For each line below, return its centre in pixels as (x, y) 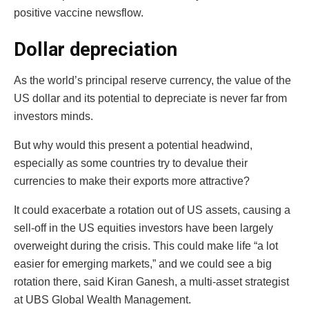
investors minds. (53, 116)
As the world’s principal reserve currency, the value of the (152, 80)
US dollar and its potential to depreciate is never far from (150, 98)
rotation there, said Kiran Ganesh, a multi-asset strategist (151, 281)
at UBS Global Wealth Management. (102, 299)
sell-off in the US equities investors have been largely (143, 228)
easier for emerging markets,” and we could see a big (143, 263)
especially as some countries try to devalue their (131, 163)
